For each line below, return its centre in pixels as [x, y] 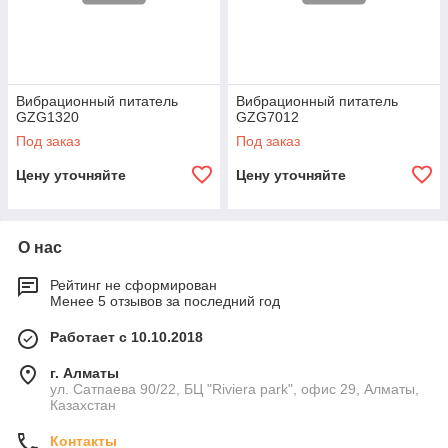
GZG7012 [267, 117]
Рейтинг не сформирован [133, 285]
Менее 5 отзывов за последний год [165, 301]
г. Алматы [84, 373]
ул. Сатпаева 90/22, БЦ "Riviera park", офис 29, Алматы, [234, 389]
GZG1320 [47, 117]
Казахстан [83, 405]
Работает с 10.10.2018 [126, 337]
